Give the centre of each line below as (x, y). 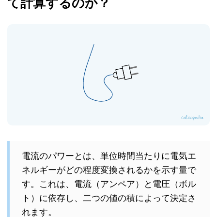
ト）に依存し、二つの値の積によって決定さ (109, 197)
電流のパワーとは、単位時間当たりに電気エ (109, 155)
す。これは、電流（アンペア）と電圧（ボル (109, 183)
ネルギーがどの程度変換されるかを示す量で (109, 169)
